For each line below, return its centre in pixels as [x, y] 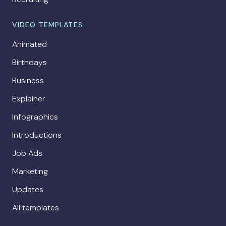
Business [28, 81]
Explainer [29, 99]
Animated [30, 44]
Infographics [35, 117]
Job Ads [27, 153]
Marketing [30, 172]
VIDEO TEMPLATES [47, 25]
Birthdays [30, 63]
